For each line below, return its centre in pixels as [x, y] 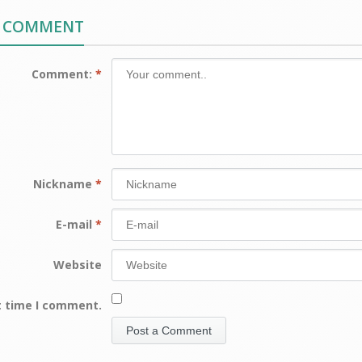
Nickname [63, 183]
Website [78, 264]
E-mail [74, 224]
